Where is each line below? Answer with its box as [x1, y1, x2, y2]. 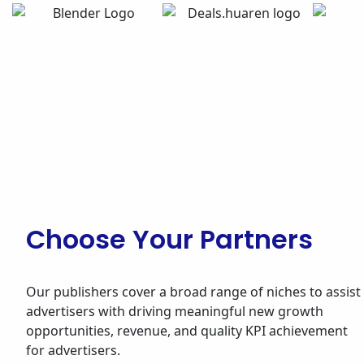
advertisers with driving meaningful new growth [26, 301, 323, 320]
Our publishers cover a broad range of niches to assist [26, 282, 361, 301]
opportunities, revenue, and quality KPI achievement [26, 321, 348, 340]
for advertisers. [26, 340, 120, 359]
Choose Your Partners [26, 220, 313, 258]
